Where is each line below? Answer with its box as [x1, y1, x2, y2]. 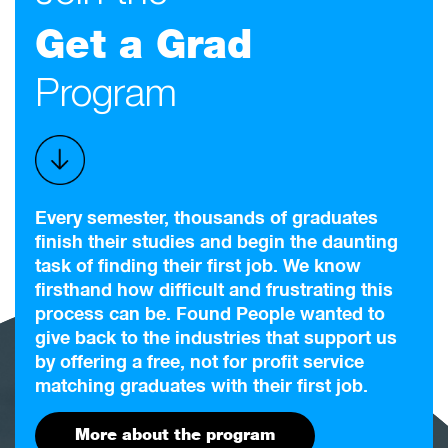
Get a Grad [35, 20, 252, 67]
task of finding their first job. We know [35, 253, 361, 276]
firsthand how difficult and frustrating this [35, 277, 393, 300]
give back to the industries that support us [35, 325, 397, 348]
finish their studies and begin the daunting [35, 229, 398, 252]
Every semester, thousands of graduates [35, 205, 378, 228]
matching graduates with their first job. [35, 373, 368, 396]
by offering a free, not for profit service [35, 349, 364, 372]
